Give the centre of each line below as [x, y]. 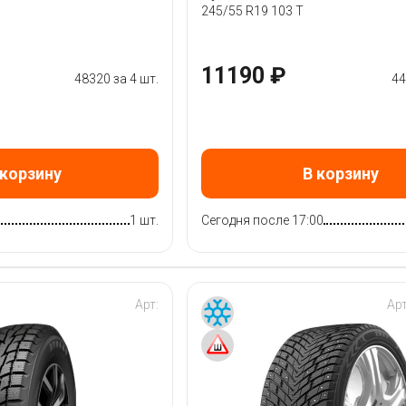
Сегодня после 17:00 [262, 221]
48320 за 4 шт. [116, 79]
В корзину [340, 174]
